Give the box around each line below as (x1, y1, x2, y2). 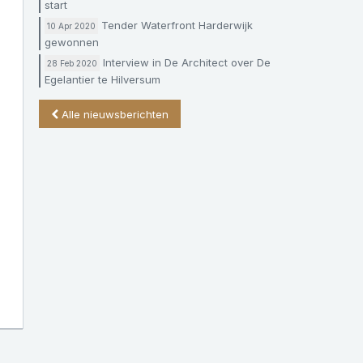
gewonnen (45, 36, 99, 49)
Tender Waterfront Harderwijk (98, 19, 253, 32)
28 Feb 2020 (47, 58, 97, 68)
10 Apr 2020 (47, 21, 96, 31)
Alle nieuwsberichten (62, 107, 169, 121)
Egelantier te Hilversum (45, 73, 160, 86)
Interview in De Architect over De (100, 56, 271, 69)
